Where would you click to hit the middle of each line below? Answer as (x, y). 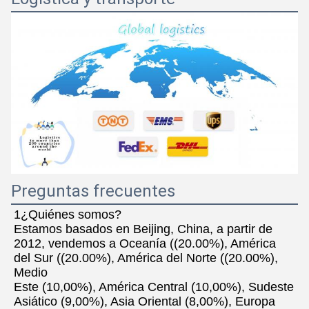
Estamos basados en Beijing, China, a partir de (143, 229)
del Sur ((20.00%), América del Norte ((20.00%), (146, 258)
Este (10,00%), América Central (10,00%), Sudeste (154, 287)
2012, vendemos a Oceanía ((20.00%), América (145, 243)
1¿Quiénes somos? (68, 214)
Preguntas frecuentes (93, 191)
